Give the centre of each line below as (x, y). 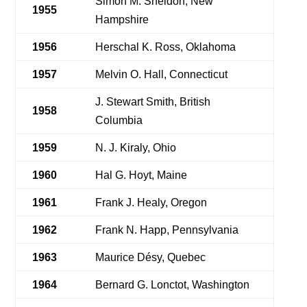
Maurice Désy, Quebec (151, 257)
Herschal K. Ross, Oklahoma (166, 47)
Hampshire (122, 20)
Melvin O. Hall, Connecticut (162, 74)
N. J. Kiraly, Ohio (136, 148)
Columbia (119, 120)
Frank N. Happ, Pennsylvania (167, 230)
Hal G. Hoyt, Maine (142, 175)
